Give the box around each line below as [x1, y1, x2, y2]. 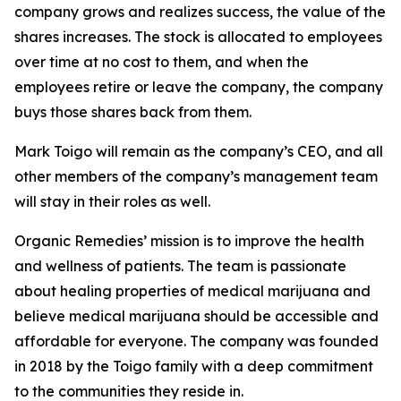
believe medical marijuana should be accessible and [14, 307, 379, 325]
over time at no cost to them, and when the [14, 53, 309, 71]
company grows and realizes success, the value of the [14, 3, 386, 21]
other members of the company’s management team [14, 167, 378, 185]
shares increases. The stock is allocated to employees [14, 28, 382, 46]
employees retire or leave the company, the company [14, 78, 383, 96]
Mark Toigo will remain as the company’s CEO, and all [14, 142, 383, 160]
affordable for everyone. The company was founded [14, 332, 379, 350]
